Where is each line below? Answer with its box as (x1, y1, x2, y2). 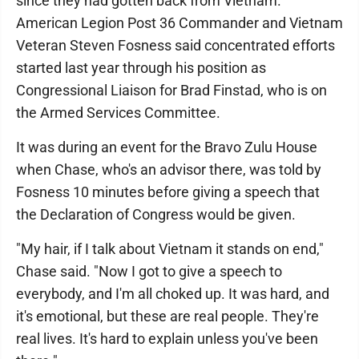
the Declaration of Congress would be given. (16, 206, 296, 223)
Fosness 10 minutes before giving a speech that (16, 184, 320, 200)
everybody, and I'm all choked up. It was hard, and (16, 285, 329, 302)
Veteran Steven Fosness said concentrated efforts (16, 37, 335, 54)
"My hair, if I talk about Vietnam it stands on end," (16, 240, 324, 257)
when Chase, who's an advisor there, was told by (16, 161, 321, 178)
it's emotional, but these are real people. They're (16, 308, 319, 325)
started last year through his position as (16, 59, 266, 76)
